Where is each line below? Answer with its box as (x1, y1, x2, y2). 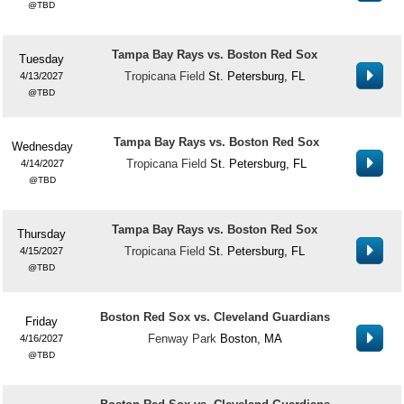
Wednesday (12, 140, 73, 153)
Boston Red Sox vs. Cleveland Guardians (99, 310, 330, 324)
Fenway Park (147, 332, 216, 345)
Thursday (16, 227, 66, 241)
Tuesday (18, 52, 64, 66)
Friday (24, 315, 58, 328)
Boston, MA (219, 332, 282, 345)
